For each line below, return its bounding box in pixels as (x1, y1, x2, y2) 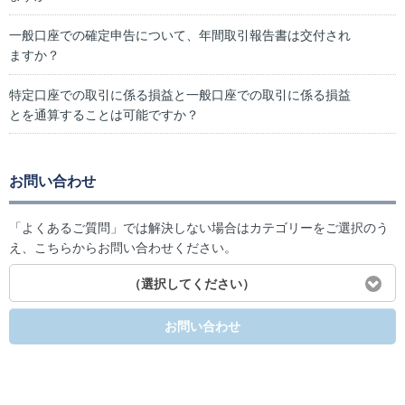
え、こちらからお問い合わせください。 (9, 240, 237, 256)
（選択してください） (127, 276, 255, 291)
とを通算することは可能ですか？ (9, 107, 199, 122)
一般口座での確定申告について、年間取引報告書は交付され (9, 27, 351, 42)
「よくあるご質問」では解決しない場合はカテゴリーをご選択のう (9, 221, 389, 236)
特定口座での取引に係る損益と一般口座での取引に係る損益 (9, 87, 351, 102)
